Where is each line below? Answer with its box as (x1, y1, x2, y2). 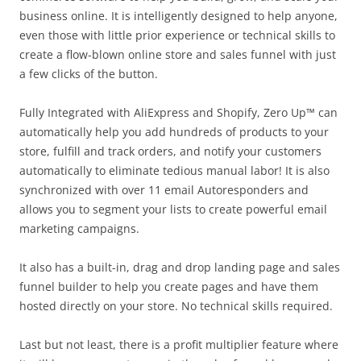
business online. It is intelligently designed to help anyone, (19, 8, 338, 23)
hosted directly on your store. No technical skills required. (19, 298, 333, 313)
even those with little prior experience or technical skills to (19, 27, 335, 43)
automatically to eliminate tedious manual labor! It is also (19, 163, 330, 178)
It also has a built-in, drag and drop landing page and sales (19, 259, 340, 275)
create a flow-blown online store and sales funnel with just (19, 47, 336, 62)
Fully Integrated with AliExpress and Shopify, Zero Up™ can (19, 105, 338, 120)
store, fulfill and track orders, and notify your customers (19, 143, 322, 159)
